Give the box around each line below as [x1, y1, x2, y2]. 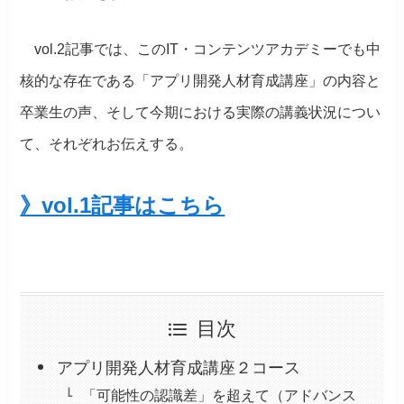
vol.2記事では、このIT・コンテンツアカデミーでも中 [20, 41, 381, 58]
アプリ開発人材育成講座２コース [56, 358, 300, 377]
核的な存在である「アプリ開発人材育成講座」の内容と [20, 73, 381, 89]
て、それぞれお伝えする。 [20, 136, 194, 152]
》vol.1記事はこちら [20, 193, 225, 218]
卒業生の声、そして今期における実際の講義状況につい [20, 105, 381, 121]
